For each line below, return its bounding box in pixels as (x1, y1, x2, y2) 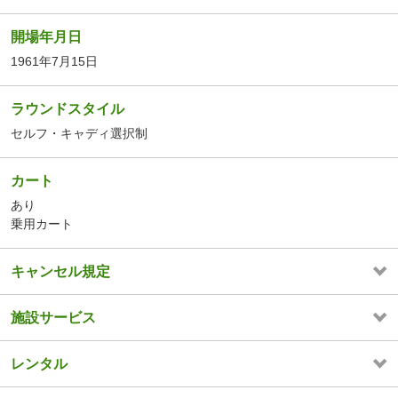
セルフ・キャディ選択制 (11, 126, 147, 141)
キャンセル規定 (11, 264, 110, 280)
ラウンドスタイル (11, 101, 124, 117)
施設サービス (11, 310, 96, 326)
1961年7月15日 (11, 54, 98, 69)
